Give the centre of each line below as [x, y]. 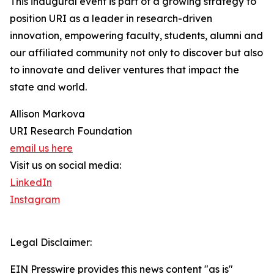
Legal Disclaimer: [51, 243]
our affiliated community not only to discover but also [136, 53]
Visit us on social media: [65, 165]
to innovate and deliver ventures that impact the [124, 70]
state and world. [48, 87]
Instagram [35, 200]
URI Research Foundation [71, 131]
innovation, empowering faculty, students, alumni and [136, 36]
